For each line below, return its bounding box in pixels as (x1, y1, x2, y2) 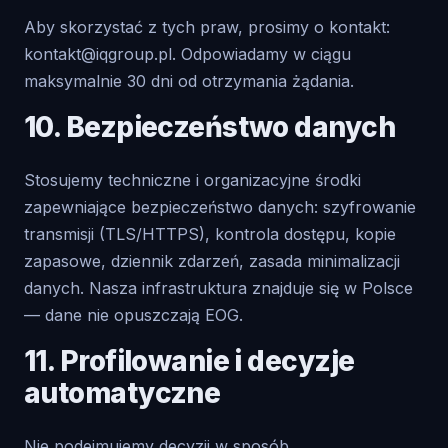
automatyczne (24, 376, 221, 410)
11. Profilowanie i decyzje (24, 344, 355, 378)
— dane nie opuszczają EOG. (24, 305, 243, 325)
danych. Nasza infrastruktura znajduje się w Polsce (24, 278, 413, 298)
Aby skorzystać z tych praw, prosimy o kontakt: (24, 17, 390, 37)
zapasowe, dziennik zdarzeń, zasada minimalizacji (24, 251, 400, 271)
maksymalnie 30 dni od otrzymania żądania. (24, 71, 354, 91)
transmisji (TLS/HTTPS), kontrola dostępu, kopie (24, 224, 396, 244)
